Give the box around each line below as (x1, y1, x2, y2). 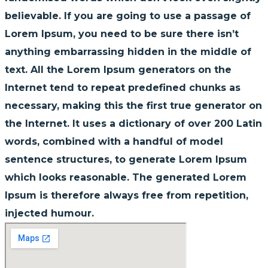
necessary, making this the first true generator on (5, 99, 262, 111)
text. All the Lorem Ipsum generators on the (5, 63, 232, 75)
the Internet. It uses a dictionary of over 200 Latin (5, 117, 262, 129)
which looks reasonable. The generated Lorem (5, 171, 246, 183)
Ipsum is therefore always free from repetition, (5, 189, 248, 201)
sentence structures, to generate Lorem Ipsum (5, 153, 247, 165)
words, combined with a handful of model (5, 135, 223, 147)
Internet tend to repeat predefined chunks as (5, 81, 240, 93)
